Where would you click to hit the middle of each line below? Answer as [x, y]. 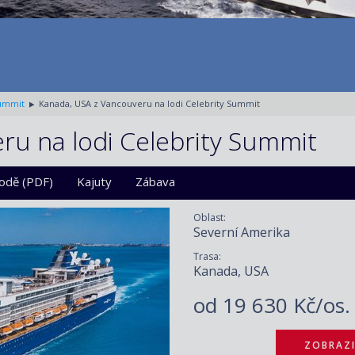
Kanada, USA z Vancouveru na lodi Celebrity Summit [149, 103]
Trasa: [207, 256]
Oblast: [210, 218]
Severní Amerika [242, 232]
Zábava [155, 181]
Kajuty [94, 181]
